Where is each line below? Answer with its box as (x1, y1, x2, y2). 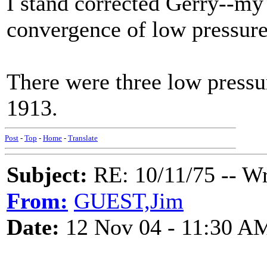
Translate (68, 133, 98, 142)
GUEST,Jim (74, 188, 184, 213)
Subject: (7, 162, 88, 187)
